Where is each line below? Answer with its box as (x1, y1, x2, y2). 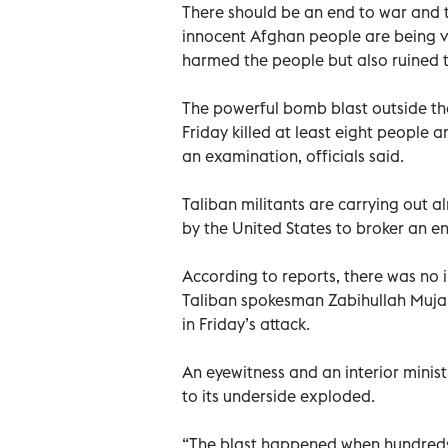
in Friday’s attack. (182, 313, 310, 334)
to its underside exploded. (182, 385, 375, 406)
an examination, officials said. (182, 145, 404, 166)
